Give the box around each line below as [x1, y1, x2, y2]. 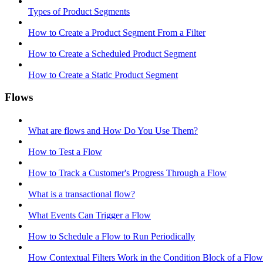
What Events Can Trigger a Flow [28, 210, 151, 220]
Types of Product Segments [28, 6, 130, 16]
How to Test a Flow [28, 147, 102, 157]
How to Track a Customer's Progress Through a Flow [28, 168, 227, 178]
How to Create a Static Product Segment [28, 69, 178, 80]
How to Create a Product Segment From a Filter [28, 27, 205, 38]
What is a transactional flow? [28, 189, 135, 199]
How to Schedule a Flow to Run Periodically [28, 231, 195, 241]
